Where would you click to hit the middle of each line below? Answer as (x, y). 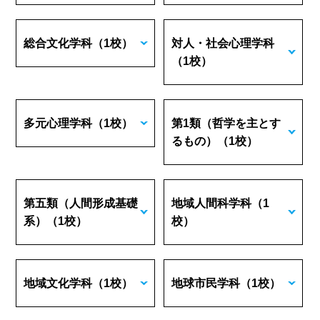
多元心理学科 (58, 123)
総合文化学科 (58, 43)
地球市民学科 (206, 283)
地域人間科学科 (212, 203)
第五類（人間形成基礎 (81, 203)
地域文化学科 (58, 283)
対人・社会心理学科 (223, 43)
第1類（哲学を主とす (226, 123)
